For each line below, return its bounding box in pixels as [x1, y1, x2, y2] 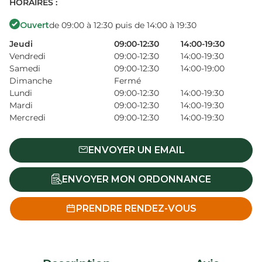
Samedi [9, 63, 40, 74]
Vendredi [9, 51, 46, 62]
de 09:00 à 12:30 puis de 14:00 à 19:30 [49, 20, 196, 30]
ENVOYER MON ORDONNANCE [61, 174, 211, 185]
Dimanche [9, 75, 52, 87]
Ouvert [20, 20, 49, 30]
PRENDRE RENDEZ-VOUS [76, 203, 196, 215]
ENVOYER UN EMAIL [88, 144, 185, 156]
